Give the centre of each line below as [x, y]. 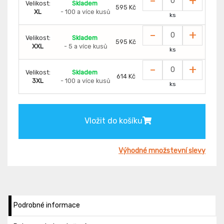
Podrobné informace [47, 205]
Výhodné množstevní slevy [162, 150]
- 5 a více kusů [85, 46]
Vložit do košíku [113, 120]
